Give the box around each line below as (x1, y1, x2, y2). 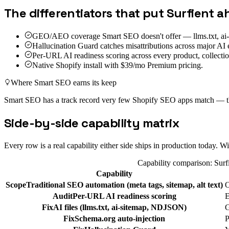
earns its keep (71, 78, 117, 87)
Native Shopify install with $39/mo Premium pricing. (32, 60, 203, 70)
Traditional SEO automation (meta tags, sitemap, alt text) (26, 180, 223, 189)
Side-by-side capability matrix (4, 114, 179, 131)
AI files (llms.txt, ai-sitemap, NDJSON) (53, 202, 187, 212)
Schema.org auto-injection (75, 214, 165, 223)
